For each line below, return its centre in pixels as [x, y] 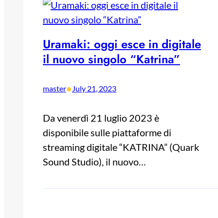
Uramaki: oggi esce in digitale [122, 44]
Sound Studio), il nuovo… [94, 162]
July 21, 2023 [94, 89]
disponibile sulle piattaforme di [107, 133]
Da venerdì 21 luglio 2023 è [101, 118]
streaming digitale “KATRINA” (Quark [121, 147]
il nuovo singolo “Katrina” [111, 59]
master [54, 89]
